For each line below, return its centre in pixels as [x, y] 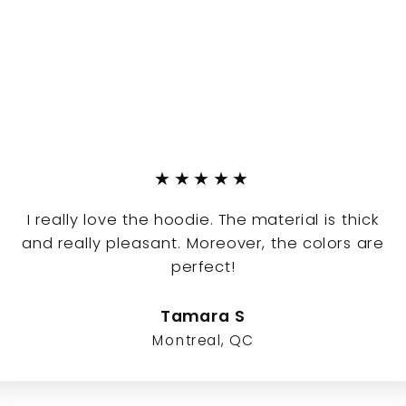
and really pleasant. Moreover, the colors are [203, 243]
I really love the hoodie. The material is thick [203, 219]
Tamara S [203, 317]
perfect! [203, 266]
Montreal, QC [203, 340]
